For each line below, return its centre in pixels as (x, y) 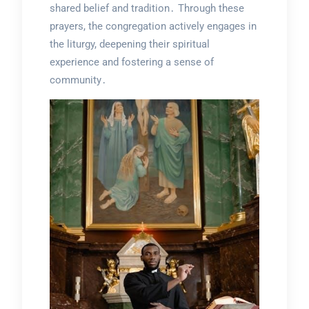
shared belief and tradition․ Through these (147, 8)
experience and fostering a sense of (131, 62)
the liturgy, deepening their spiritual (129, 44)
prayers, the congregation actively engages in (153, 26)
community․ (78, 80)
